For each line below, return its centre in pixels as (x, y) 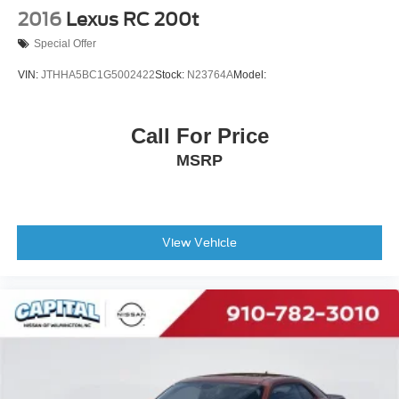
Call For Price (199, 136)
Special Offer (65, 44)
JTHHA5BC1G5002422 (98, 74)
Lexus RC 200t (132, 19)
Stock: (171, 74)
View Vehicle (199, 242)
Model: (250, 74)
